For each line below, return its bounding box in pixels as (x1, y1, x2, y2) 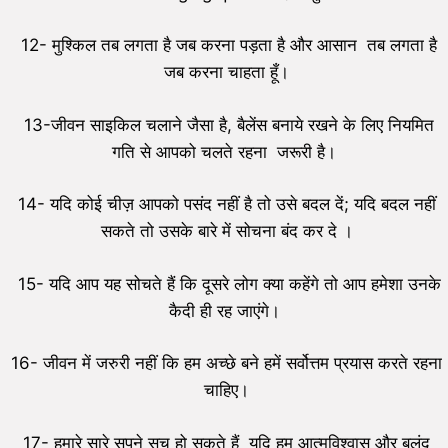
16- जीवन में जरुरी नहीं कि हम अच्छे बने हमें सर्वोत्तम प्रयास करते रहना (11, 353, 442, 374)
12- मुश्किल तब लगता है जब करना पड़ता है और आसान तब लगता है (16, 35, 437, 56)
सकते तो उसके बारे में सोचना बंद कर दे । (100, 221, 353, 242)
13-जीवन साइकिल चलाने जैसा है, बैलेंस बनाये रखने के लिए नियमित (19, 114, 434, 135)
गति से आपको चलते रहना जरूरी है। (112, 141, 341, 162)
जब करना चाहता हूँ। (164, 62, 289, 83)
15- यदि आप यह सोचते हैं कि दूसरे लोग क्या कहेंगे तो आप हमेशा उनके (12, 273, 441, 294)
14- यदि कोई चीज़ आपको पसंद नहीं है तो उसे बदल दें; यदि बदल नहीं (17, 194, 436, 215)
